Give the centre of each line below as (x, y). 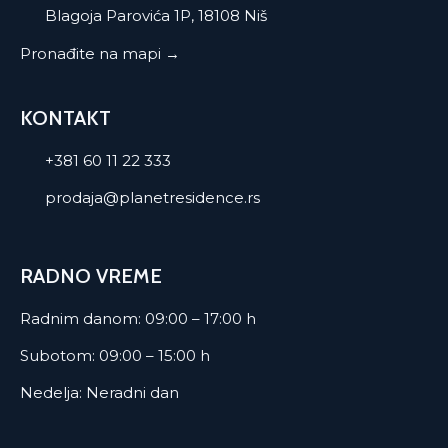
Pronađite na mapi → (100, 54)
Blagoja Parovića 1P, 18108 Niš (156, 16)
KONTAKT (65, 118)
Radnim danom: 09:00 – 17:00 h (138, 319)
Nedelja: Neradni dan (99, 393)
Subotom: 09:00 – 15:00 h (115, 356)
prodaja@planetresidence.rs (152, 198)
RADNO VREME (91, 276)
